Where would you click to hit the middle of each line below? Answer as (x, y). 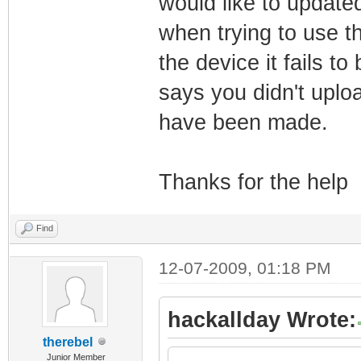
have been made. (243, 122)
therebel (68, 342)
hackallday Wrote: (261, 320)
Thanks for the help (253, 182)
